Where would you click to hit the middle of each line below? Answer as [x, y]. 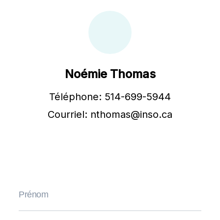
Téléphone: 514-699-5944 [110, 96]
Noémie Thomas [110, 74]
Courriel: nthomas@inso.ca [110, 114]
